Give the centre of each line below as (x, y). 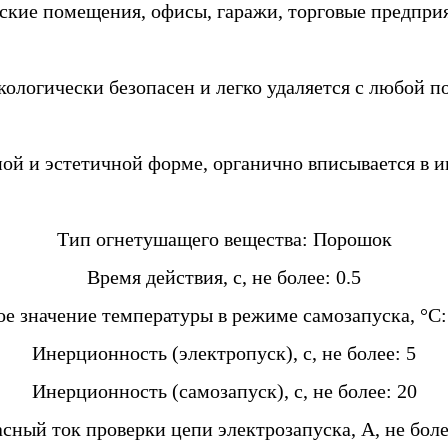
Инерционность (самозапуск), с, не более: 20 (224, 390)
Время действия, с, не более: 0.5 (224, 276)
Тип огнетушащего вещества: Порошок (224, 238)
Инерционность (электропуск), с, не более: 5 (224, 352)
